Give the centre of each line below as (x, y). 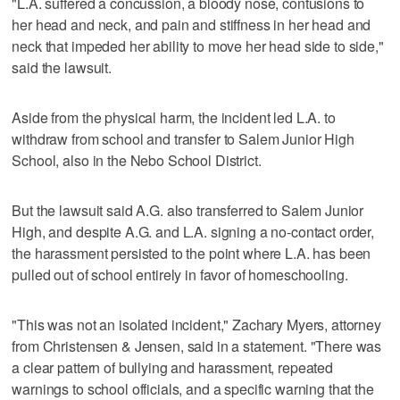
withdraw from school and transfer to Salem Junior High (183, 138)
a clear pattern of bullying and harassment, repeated (173, 367)
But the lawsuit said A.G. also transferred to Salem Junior (188, 210)
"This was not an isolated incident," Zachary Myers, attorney (196, 324)
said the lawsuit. (62, 67)
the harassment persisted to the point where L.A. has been (192, 253)
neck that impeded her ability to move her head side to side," (198, 46)
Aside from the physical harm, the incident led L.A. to (174, 117)
